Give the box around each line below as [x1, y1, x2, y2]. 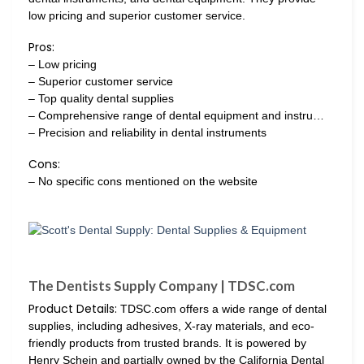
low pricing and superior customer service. [28, 8, 245, 22]
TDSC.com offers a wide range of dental [117, 301, 327, 315]
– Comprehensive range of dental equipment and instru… [28, 108, 324, 122]
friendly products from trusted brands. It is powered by [28, 336, 306, 349]
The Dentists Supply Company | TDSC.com [28, 276, 295, 294]
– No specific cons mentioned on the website [28, 175, 258, 188]
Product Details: [28, 300, 117, 317]
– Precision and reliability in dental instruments [28, 125, 266, 139]
